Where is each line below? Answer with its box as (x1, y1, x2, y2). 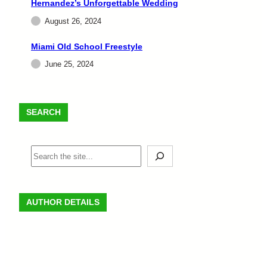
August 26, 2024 (45, 16, 101, 26)
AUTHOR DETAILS (26, 197, 100, 207)
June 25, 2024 (45, 60, 94, 69)
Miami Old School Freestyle (31, 41, 142, 51)
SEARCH (26, 107, 61, 117)
